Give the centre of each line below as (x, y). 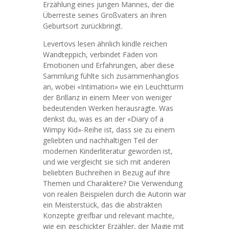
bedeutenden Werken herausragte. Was (108, 108)
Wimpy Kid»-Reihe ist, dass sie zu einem (109, 130)
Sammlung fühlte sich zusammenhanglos (111, 76)
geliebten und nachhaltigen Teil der (100, 140)
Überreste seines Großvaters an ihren (105, 15)
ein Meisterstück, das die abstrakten (102, 205)
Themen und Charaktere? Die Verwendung (113, 183)
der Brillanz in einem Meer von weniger (107, 97)
